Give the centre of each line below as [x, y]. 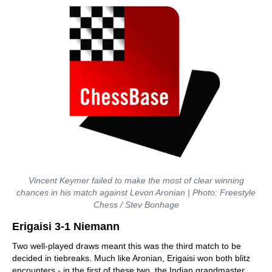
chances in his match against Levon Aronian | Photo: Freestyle [136, 192]
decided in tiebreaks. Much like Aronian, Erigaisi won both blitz [131, 258]
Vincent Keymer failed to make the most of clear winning [136, 180]
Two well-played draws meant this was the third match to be [127, 246]
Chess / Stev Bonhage [136, 205]
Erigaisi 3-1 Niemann [66, 226]
